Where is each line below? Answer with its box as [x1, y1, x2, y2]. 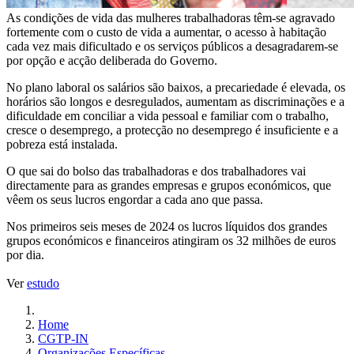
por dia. [6, 248, 47, 262]
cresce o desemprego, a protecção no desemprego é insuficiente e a [6, 123, 338, 137]
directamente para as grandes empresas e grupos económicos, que [6, 179, 331, 193]
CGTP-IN [38, 332, 88, 346]
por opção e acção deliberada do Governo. [6, 54, 217, 68]
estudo [27, 277, 59, 291]
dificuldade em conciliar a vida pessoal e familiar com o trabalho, [6, 109, 329, 123]
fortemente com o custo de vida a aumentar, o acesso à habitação [6, 25, 326, 40]
